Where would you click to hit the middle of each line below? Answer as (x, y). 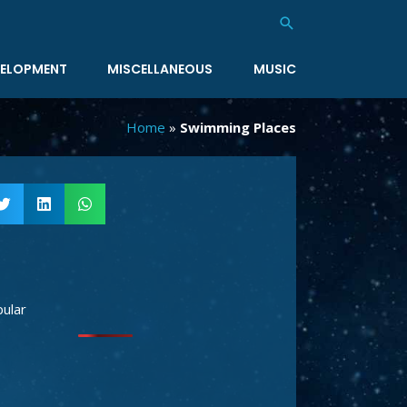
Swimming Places (238, 128)
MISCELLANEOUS (160, 69)
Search (305, 25)
